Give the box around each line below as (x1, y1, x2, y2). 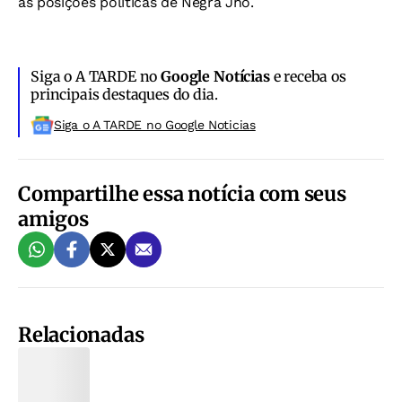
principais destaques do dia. (31, 85, 218, 104)
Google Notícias (161, 67, 270, 86)
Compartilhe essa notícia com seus (18, 181, 346, 207)
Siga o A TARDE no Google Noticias (54, 118, 256, 133)
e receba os (269, 67, 346, 86)
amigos (18, 206, 89, 232)
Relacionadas (18, 322, 144, 348)
